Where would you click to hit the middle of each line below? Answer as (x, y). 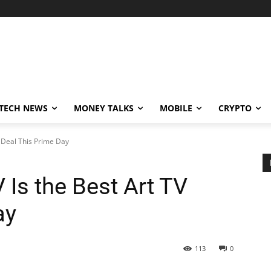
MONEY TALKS (104, 108)
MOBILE (176, 108)
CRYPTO (235, 108)
